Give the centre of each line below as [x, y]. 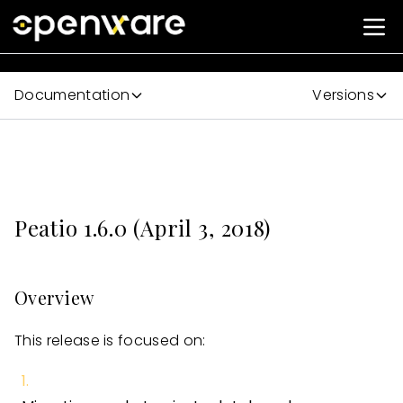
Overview [54, 297]
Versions [343, 95]
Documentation [72, 95]
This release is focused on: [110, 340]
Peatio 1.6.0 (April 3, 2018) [143, 228]
